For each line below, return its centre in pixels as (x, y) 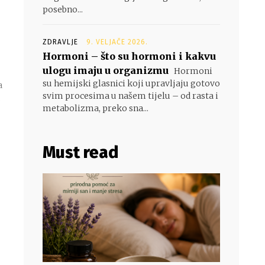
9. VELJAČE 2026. (117, 42)
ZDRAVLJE (60, 42)
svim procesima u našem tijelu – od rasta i (130, 96)
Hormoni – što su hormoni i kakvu (129, 56)
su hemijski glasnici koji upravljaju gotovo (131, 83)
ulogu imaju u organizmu (106, 70)
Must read (80, 152)
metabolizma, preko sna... (96, 108)
